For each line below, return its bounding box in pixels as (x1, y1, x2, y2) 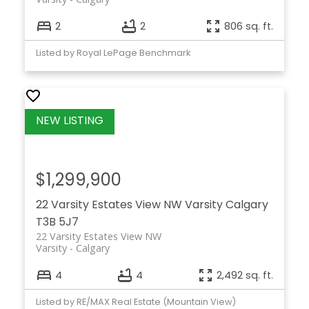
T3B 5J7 (35, 214, 79, 230)
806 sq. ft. (224, 19, 274, 33)
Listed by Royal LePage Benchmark (35, 47, 190, 59)
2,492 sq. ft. (217, 268, 274, 282)
